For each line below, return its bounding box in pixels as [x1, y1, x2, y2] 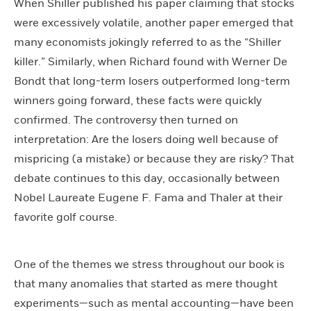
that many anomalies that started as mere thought [14, 276, 278, 291]
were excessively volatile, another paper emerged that [14, 15, 294, 30]
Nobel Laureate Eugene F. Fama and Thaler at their [14, 190, 283, 205]
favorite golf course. [14, 210, 117, 224]
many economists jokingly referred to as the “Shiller [14, 35, 281, 49]
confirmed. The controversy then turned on [14, 112, 238, 127]
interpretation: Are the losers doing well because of [14, 132, 278, 146]
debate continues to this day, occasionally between [14, 171, 280, 185]
